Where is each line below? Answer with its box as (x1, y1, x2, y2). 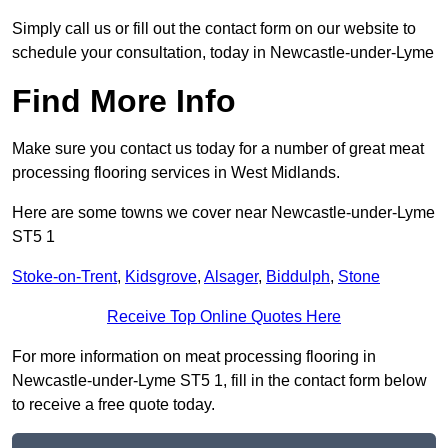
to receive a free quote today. (12, 396, 215, 414)
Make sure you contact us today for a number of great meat (12, 140, 424, 158)
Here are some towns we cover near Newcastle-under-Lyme (12, 204, 435, 222)
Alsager (204, 268, 258, 286)
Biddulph (266, 268, 330, 286)
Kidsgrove (125, 268, 197, 286)
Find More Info (12, 83, 236, 120)
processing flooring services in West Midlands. (12, 164, 340, 182)
